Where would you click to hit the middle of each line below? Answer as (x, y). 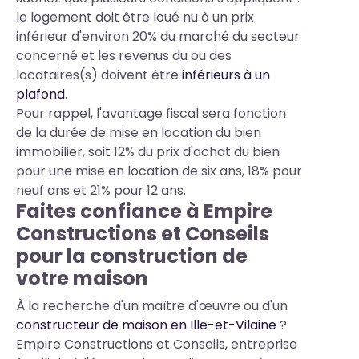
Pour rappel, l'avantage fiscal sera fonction (151, 113)
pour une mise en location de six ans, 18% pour (159, 171)
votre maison (82, 278)
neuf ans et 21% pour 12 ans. (101, 190)
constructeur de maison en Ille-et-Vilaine (146, 325)
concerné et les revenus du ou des (124, 56)
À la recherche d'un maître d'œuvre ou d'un (152, 306)
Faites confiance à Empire (144, 211)
